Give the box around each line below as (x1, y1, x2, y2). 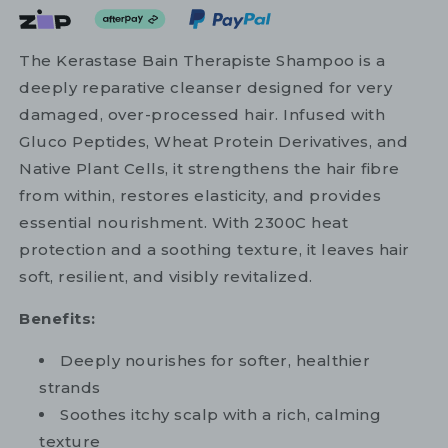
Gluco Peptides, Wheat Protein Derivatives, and (19, 132, 408, 152)
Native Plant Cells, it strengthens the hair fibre (19, 159, 400, 179)
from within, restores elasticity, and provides (19, 186, 381, 206)
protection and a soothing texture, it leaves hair (19, 240, 410, 260)
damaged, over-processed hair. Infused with (19, 105, 385, 125)
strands (39, 378, 101, 398)
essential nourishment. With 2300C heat (19, 213, 348, 233)
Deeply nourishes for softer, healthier (60, 351, 370, 371)
